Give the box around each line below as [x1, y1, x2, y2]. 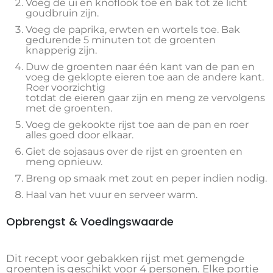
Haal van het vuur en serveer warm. [26, 189, 197, 201]
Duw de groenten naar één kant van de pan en [26, 61, 255, 73]
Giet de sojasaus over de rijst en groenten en [26, 146, 243, 158]
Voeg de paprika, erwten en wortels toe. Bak [26, 24, 240, 36]
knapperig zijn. [26, 44, 97, 57]
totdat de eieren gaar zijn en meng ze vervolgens [26, 92, 265, 104]
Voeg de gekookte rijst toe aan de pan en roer [26, 119, 249, 131]
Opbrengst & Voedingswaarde [6, 214, 174, 230]
